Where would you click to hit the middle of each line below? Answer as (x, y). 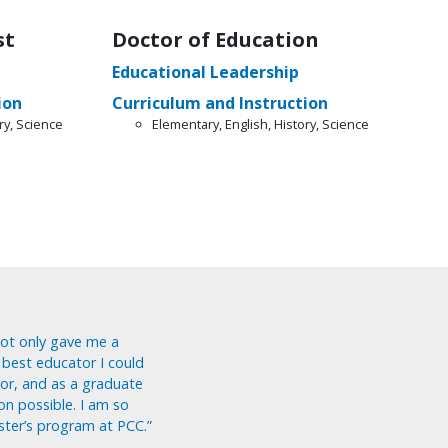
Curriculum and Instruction (219, 102)
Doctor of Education (215, 39)
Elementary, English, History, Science (260, 123)
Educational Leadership (205, 71)
